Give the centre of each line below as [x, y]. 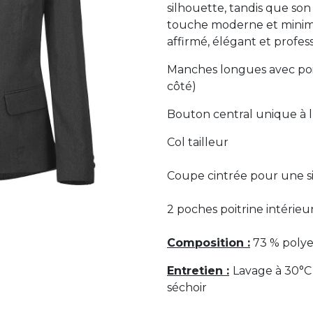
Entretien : [198, 271]
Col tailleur [198, 142]
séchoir [187, 287]
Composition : [209, 243]
